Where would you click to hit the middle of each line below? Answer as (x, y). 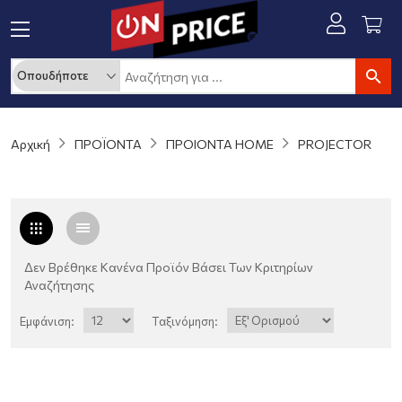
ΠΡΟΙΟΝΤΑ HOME (220, 144)
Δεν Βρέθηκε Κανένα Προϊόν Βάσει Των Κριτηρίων (169, 267)
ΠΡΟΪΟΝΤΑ (108, 144)
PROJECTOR (335, 144)
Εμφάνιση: (47, 322)
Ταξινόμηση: (185, 322)
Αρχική (31, 144)
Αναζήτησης (59, 285)
